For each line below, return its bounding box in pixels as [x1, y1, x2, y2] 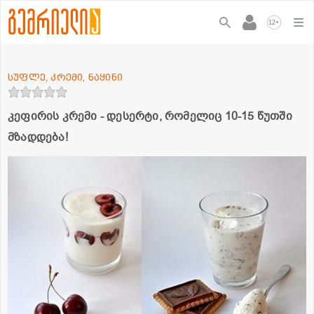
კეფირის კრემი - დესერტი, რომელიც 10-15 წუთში [8, 108, 292, 124]
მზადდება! [8, 129, 68, 145]
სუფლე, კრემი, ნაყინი [8, 71, 123, 83]
